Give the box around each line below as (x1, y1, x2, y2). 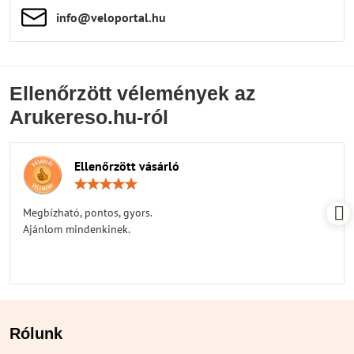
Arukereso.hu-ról (9, 106, 168, 128)
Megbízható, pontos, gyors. (23, 205, 153, 220)
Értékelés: (176, 175, 223, 190)
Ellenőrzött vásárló (74, 157, 179, 174)
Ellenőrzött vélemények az (9, 82, 256, 104)
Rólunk (9, 324, 62, 342)
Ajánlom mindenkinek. (23, 221, 130, 236)
